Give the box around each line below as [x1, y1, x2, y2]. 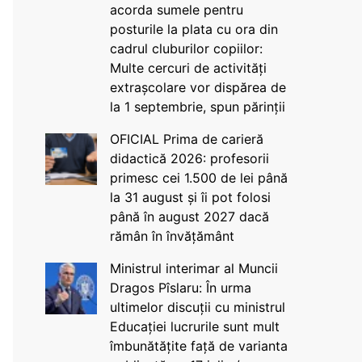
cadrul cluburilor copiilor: [109, 40, 263, 57]
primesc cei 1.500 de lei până [109, 170, 288, 186]
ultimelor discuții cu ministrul [109, 299, 285, 315]
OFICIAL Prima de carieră [109, 131, 263, 147]
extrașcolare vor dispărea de [109, 79, 286, 95]
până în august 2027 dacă [109, 208, 269, 225]
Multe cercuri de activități [109, 60, 267, 76]
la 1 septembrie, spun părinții [109, 99, 285, 115]
